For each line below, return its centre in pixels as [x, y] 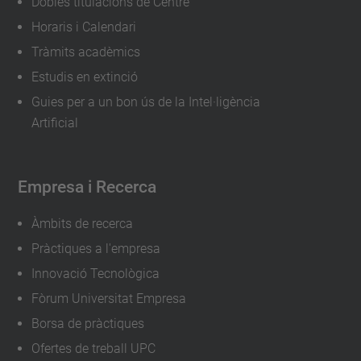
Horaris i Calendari [83, 27]
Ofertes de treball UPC [93, 349]
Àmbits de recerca [82, 224]
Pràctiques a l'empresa [95, 249]
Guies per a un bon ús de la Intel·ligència [145, 102]
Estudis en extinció [84, 77]
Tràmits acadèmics [85, 52]
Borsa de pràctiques [87, 324]
